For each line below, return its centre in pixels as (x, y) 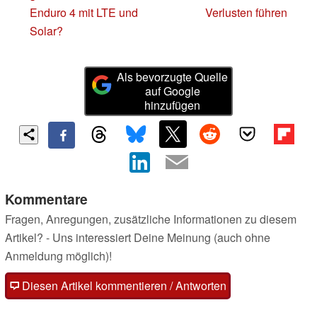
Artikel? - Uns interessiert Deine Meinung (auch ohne (138, 237)
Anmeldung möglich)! (58, 255)
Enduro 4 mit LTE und (84, 12)
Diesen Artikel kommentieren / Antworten (123, 285)
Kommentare (46, 198)
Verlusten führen (246, 12)
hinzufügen (173, 105)
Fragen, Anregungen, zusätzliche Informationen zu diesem (151, 219)
